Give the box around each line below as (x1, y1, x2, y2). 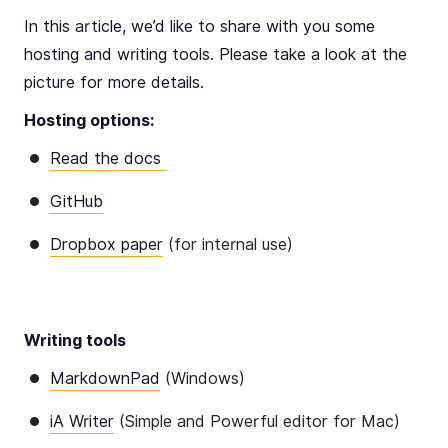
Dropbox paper (50, 235, 163, 255)
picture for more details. (24, 73, 204, 93)
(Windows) (160, 369, 250, 389)
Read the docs (50, 149, 166, 169)
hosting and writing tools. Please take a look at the (24, 45, 407, 65)
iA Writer (50, 412, 114, 432)
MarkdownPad (50, 369, 160, 389)
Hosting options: (24, 111, 154, 131)
